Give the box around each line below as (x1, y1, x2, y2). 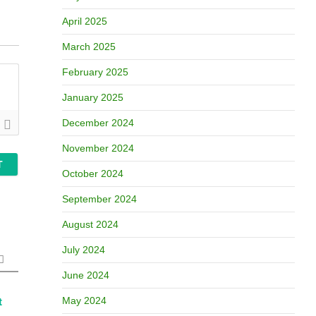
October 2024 (61, 168, 123, 179)
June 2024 (61, 269, 109, 281)
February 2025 (61, 66, 128, 78)
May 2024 (61, 295, 107, 306)
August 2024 (61, 219, 119, 230)
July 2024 (61, 244, 105, 255)
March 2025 (61, 41, 116, 52)
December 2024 (61, 117, 134, 128)
